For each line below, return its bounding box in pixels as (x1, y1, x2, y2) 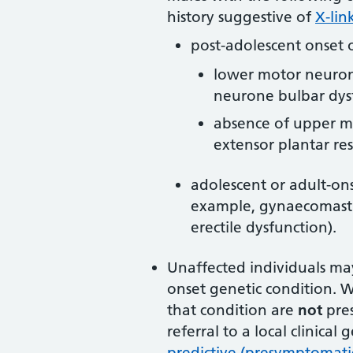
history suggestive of (167, 7, 315, 26)
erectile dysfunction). (190, 217, 336, 236)
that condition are (167, 300, 298, 319)
